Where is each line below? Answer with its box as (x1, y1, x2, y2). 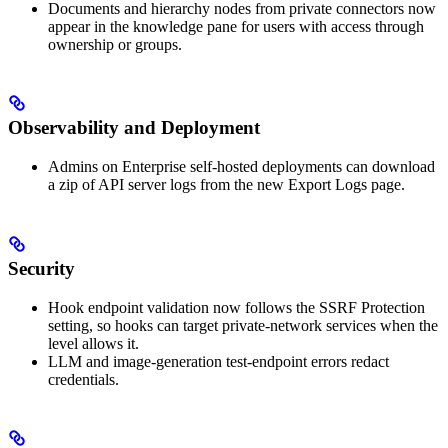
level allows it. (48, 334, 139, 352)
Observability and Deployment (8, 117, 260, 139)
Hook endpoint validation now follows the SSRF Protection (48, 298, 425, 316)
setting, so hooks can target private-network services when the (48, 316, 438, 334)
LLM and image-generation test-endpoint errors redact (48, 352, 389, 370)
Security (8, 257, 75, 279)
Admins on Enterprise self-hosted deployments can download (48, 158, 435, 176)
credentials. (48, 370, 119, 388)
